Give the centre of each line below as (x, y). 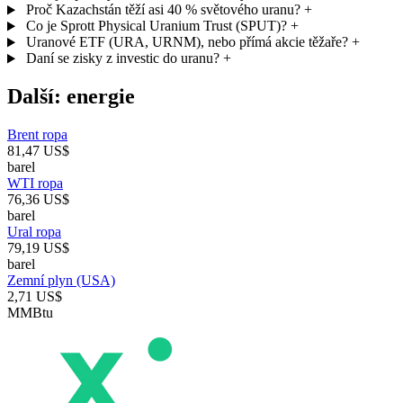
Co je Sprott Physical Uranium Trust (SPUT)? (156, 26)
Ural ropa (34, 232)
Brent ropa (37, 135)
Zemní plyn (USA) (61, 281)
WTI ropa (35, 184)
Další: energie (71, 97)
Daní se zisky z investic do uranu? (122, 58)
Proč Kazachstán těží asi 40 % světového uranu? (163, 10)
